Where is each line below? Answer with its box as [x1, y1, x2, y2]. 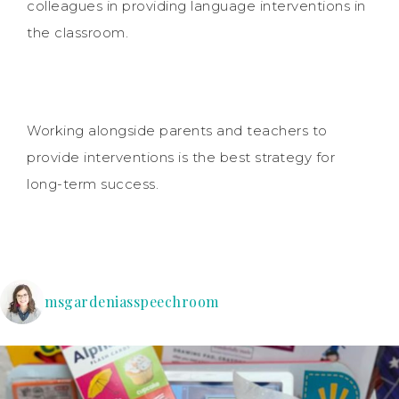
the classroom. [27, 23, 128, 41]
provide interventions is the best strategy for [27, 148, 335, 166]
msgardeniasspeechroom [45, 291, 219, 311]
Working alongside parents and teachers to [27, 121, 328, 139]
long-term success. [27, 175, 159, 192]
